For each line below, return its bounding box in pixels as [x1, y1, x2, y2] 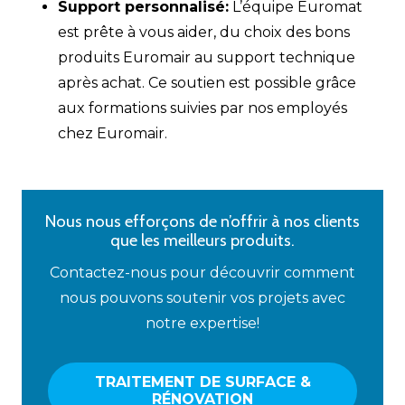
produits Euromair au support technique [58, 48, 355, 66]
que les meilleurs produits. [110, 229, 295, 250]
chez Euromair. [58, 124, 167, 142]
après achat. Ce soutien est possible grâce [58, 73, 356, 91]
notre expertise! [146, 314, 259, 332]
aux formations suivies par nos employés [58, 99, 347, 117]
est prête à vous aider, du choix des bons [58, 23, 350, 41]
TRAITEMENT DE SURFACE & [94, 373, 311, 391]
